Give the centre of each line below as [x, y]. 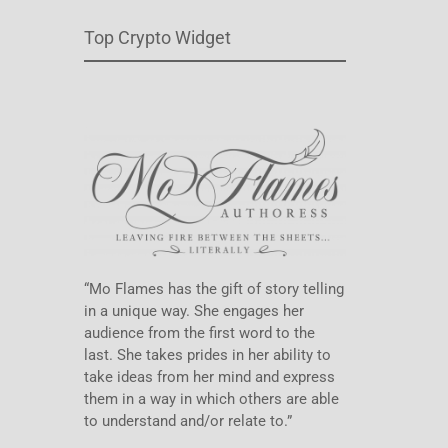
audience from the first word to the [199, 332]
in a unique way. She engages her [193, 310]
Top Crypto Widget [157, 37]
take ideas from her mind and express [209, 376]
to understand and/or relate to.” [187, 420]
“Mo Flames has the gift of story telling [213, 288]
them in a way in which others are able [211, 398]
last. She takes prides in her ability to [207, 354]
